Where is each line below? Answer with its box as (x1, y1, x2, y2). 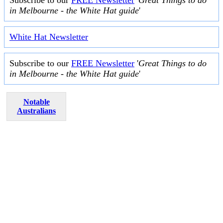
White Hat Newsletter (9, 31, 88, 42)
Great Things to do (138, 58, 207, 68)
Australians (17, 106, 56, 115)
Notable (23, 97, 50, 106)
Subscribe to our (9, 58, 71, 68)
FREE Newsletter (71, 58, 134, 68)
